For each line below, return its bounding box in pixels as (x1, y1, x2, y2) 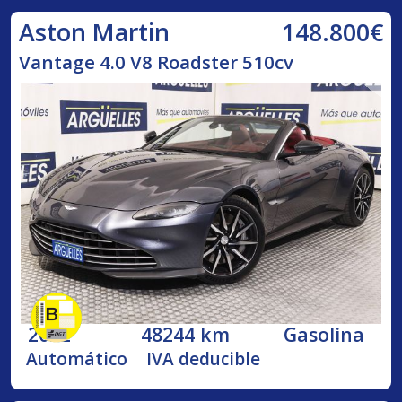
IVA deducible (146, 347, 261, 371)
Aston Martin (18, 15, 170, 48)
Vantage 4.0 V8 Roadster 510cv (18, 49, 293, 75)
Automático (26, 347, 128, 371)
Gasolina (284, 321, 365, 348)
